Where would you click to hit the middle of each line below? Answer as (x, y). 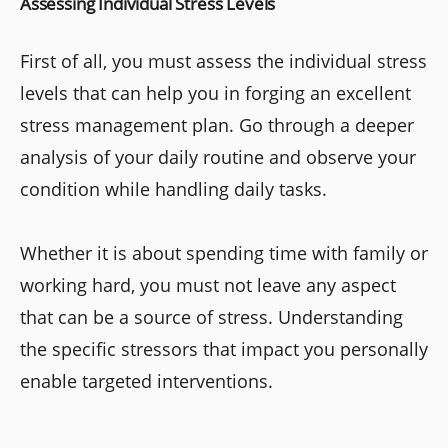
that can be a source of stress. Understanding (211, 317)
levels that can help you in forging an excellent (215, 93)
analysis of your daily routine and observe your (218, 157)
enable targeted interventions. (146, 381)
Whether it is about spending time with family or (224, 253)
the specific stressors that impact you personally (224, 349)
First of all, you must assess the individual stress (223, 61)
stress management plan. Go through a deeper (217, 125)
